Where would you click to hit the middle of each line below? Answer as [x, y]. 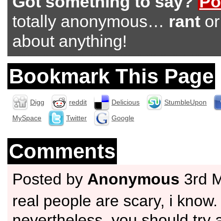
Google [123, 118]
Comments [62, 151]
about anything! [70, 41]
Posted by [50, 179]
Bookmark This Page [111, 76]
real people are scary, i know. [115, 201]
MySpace [27, 118]
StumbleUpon [185, 102]
